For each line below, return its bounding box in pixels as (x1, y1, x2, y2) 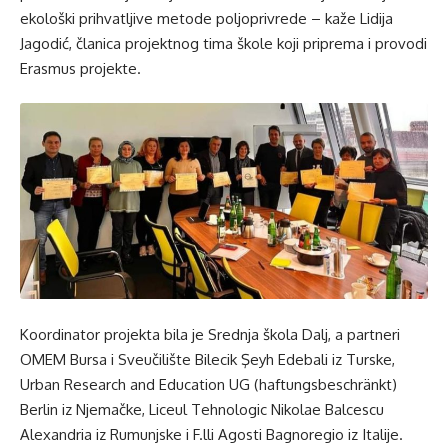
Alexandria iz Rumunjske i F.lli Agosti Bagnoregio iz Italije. (20, 424, 403, 444)
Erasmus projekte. (20, 58, 141, 78)
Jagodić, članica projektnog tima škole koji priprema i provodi (20, 33, 427, 53)
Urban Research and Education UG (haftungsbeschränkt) (20, 374, 397, 394)
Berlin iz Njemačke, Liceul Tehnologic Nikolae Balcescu (20, 399, 384, 419)
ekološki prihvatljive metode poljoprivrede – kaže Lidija (20, 8, 393, 28)
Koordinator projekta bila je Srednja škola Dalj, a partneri (20, 324, 400, 344)
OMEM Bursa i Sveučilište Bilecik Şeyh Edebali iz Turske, (20, 349, 395, 369)
